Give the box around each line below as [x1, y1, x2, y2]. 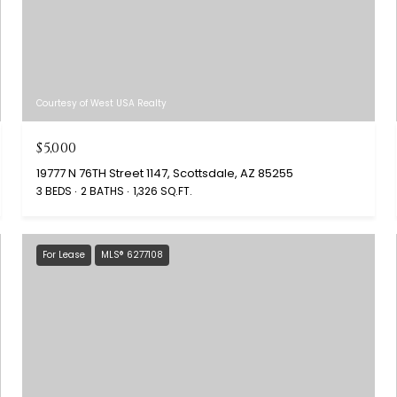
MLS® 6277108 [101, 247, 164, 261]
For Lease [43, 247, 86, 261]
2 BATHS [81, 183, 125, 198]
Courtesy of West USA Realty [36, 96, 167, 110]
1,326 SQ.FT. [133, 183, 193, 198]
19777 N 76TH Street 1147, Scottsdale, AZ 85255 [36, 164, 294, 182]
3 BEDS [36, 183, 73, 198]
